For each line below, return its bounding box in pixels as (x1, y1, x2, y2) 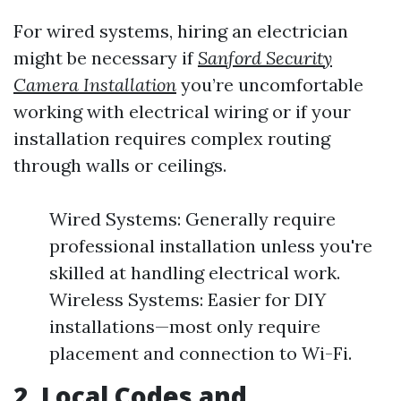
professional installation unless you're (49, 235, 372, 257)
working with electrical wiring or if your (13, 100, 351, 123)
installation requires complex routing (13, 127, 330, 149)
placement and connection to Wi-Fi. (49, 342, 352, 364)
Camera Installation (13, 73, 176, 96)
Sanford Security (198, 47, 332, 69)
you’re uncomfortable (176, 73, 363, 96)
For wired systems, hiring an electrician (13, 20, 348, 42)
